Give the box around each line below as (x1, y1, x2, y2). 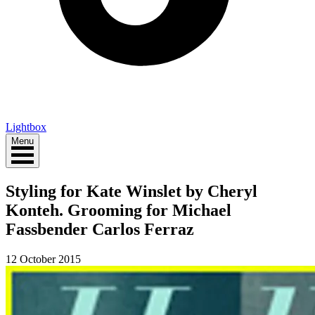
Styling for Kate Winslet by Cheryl (6, 181, 257, 200)
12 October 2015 (6, 252, 81, 265)
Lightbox (6, 120, 46, 133)
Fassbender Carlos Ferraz (6, 219, 194, 238)
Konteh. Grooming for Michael (6, 200, 231, 219)
